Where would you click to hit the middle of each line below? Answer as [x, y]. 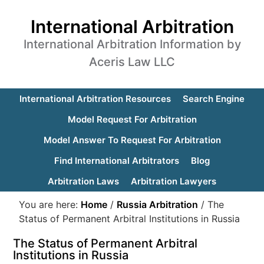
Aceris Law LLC [132, 62]
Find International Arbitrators [117, 161]
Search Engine [214, 99]
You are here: [50, 204]
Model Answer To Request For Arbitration [132, 140]
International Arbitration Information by [132, 44]
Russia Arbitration [158, 204]
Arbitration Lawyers [174, 181]
